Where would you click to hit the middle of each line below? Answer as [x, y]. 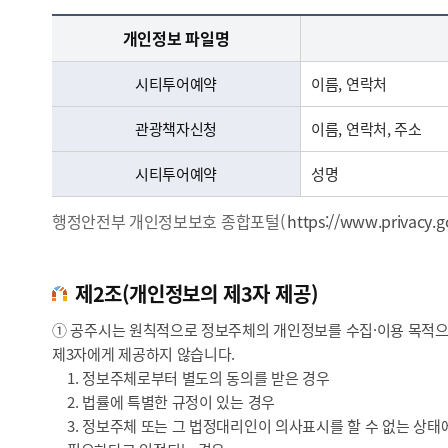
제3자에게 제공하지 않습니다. [144, 353]
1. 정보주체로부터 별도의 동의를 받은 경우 [198, 377]
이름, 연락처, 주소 [366, 129]
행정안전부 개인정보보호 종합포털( [168, 220]
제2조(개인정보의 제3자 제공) [197, 293]
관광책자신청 [176, 129]
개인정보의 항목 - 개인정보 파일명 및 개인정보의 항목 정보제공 [59, 14]
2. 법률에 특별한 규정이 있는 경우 [171, 401]
